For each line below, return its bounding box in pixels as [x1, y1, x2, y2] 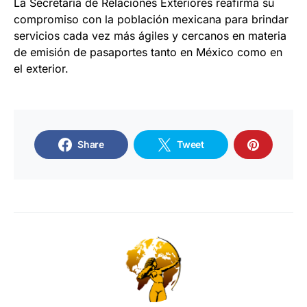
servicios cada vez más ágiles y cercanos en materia [14, 28, 286, 42]
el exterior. [14, 61, 69, 75]
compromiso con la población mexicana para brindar [14, 12, 288, 26]
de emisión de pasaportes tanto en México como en [14, 45, 282, 59]
